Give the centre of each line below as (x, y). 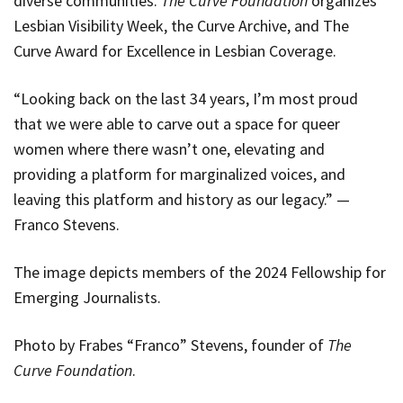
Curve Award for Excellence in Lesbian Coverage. (175, 50)
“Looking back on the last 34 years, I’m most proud (186, 98)
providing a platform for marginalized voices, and (179, 174)
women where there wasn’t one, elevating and (169, 148)
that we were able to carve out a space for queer (177, 123)
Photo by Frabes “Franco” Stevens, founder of (170, 345)
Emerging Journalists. (87, 297)
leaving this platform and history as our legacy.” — (182, 199)
